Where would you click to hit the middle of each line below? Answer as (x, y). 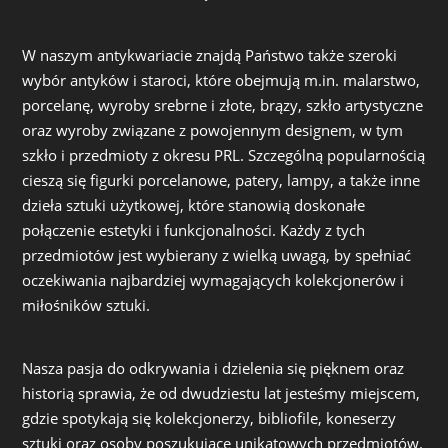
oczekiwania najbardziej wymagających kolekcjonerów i (213, 280)
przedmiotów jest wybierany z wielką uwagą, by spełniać (217, 255)
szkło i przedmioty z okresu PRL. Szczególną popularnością (224, 155)
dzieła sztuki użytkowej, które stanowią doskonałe (194, 205)
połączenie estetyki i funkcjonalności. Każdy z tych (194, 230)
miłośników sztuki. (86, 305)
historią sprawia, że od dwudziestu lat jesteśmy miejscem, (221, 393)
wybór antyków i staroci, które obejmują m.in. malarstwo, (221, 80)
